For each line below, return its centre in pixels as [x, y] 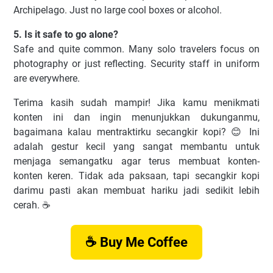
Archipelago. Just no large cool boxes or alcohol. [118, 10]
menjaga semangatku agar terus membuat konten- [136, 161]
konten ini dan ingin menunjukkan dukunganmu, [136, 117]
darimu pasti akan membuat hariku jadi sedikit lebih [136, 190]
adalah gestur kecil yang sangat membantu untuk [136, 146]
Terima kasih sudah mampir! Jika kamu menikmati [136, 102]
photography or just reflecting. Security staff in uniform [136, 63]
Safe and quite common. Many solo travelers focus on [136, 49]
